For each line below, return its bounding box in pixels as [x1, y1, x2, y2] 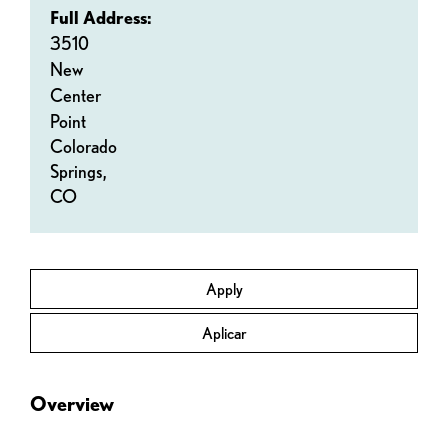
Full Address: [50, 7, 152, 28]
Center [50, 85, 101, 106]
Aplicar [201, 324, 247, 343]
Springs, [50, 161, 110, 182]
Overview [30, 392, 114, 416]
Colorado [50, 136, 117, 157]
